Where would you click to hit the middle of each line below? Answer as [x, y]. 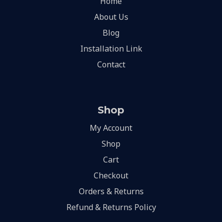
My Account [111, 128]
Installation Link [111, 48]
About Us [111, 17]
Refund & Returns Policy [111, 207]
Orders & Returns [111, 191]
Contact [111, 64]
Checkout [111, 175]
